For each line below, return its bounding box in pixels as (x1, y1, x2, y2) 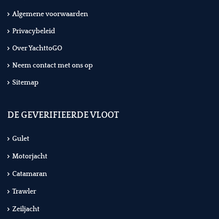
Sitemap (12, 79, 39, 87)
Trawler (12, 188, 36, 196)
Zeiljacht (12, 205, 40, 214)
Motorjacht (12, 153, 47, 161)
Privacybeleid (12, 27, 55, 36)
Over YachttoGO (12, 44, 62, 53)
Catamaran (12, 170, 47, 178)
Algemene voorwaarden (12, 10, 88, 19)
